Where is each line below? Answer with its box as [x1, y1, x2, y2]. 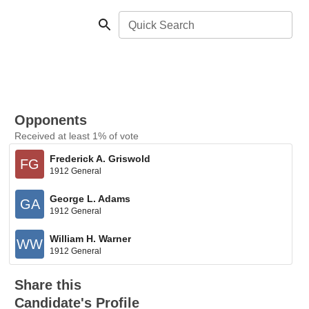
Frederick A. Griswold [50, 152, 151, 164]
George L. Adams [50, 192, 131, 204]
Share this [14, 277, 82, 292]
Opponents [14, 112, 88, 128]
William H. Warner [50, 232, 132, 244]
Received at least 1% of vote [14, 130, 139, 141]
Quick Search [128, 19, 195, 31]
